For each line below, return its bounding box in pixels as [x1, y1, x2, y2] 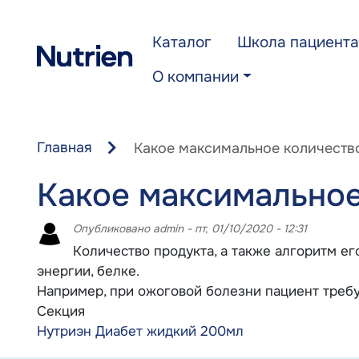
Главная [36, 137, 92, 157]
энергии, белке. [36, 261, 139, 280]
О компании [151, 67, 239, 87]
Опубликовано [73, 221, 154, 236]
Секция [36, 301, 85, 320]
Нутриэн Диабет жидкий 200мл [36, 321, 244, 340]
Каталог [151, 33, 212, 52]
